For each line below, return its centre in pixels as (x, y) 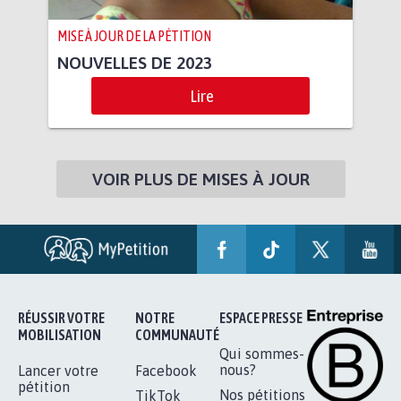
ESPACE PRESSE (261, 318)
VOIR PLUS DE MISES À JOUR (200, 179)
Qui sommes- (262, 354)
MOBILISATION (60, 335)
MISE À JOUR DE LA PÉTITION (134, 36)
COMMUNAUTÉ (177, 335)
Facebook (166, 371)
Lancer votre (58, 371)
